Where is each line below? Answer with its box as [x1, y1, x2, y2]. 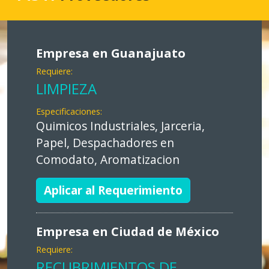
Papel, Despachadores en [36, 134, 174, 151]
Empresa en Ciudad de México [36, 223, 219, 240]
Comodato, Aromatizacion [36, 151, 180, 168]
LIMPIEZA [36, 79, 97, 99]
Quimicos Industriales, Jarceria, [36, 118, 205, 134]
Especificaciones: [36, 106, 102, 118]
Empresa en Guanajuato [36, 45, 186, 62]
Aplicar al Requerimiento [44, 182, 183, 199]
